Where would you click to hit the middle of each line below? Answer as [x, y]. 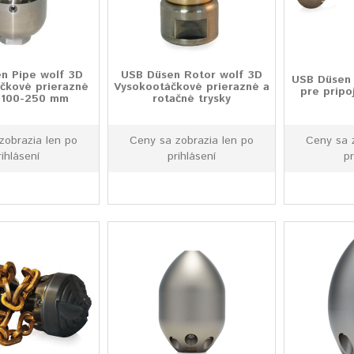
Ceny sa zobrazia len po [192, 141]
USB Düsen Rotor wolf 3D [192, 75]
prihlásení [192, 156]
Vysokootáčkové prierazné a [192, 87]
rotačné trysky [192, 99]
